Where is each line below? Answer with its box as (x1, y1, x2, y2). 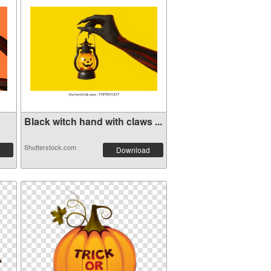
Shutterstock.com (24, 142, 76, 152)
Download (116, 145, 150, 155)
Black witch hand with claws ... (24, 114, 162, 128)
